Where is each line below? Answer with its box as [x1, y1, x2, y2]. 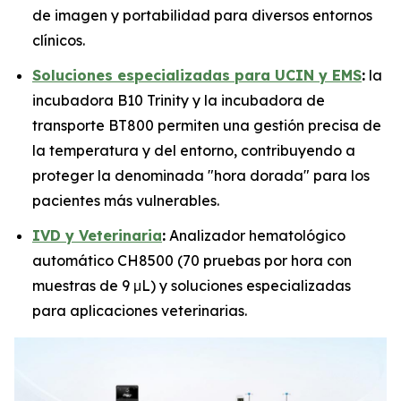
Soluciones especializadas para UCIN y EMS [32, 65, 362, 84]
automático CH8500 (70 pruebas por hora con [32, 251, 352, 269]
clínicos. [32, 31, 85, 50]
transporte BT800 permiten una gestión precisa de [32, 115, 381, 134]
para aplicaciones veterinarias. [32, 301, 247, 320]
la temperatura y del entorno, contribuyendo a [32, 141, 355, 159]
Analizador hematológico [166, 226, 346, 244]
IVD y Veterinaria [32, 226, 162, 244]
